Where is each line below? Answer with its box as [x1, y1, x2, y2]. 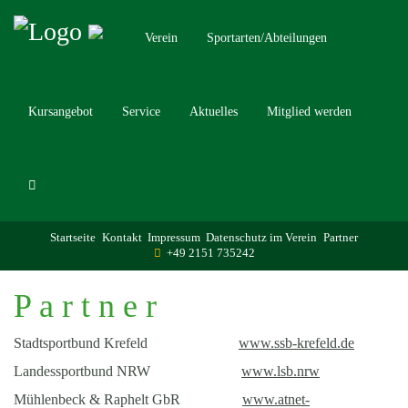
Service [122, 104, 160, 118]
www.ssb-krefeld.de [239, 335, 354, 351]
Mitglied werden [267, 104, 352, 118]
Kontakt [101, 231, 142, 244]
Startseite [50, 231, 97, 244]
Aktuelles [189, 104, 238, 118]
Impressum [148, 231, 200, 244]
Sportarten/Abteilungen [207, 30, 327, 45]
